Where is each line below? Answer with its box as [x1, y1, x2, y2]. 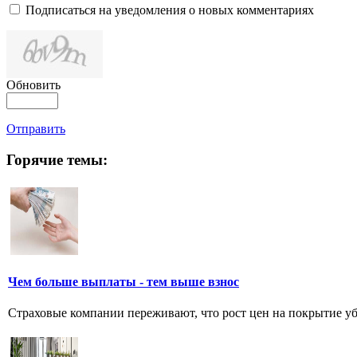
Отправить [6, 121, 65, 135]
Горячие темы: [6, 151, 108, 168]
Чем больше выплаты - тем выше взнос [8, 274, 239, 288]
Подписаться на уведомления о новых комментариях [25, 2, 314, 17]
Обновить [6, 77, 61, 92]
